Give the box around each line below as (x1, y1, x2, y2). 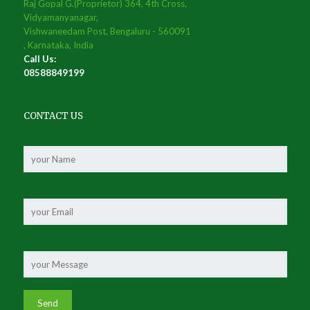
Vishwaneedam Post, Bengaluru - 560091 (23, 26, 191, 37)
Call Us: (23, 53, 56, 64)
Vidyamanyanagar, (23, 12, 98, 23)
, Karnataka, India (23, 39, 93, 51)
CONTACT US (23, 110, 83, 122)
